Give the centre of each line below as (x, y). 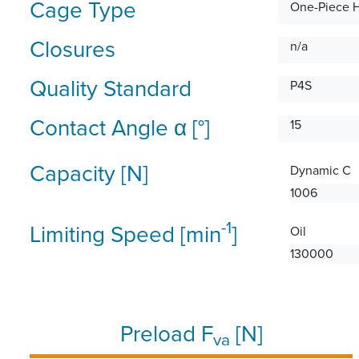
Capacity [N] (89, 173)
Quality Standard (111, 89)
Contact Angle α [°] (120, 128)
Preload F (166, 334)
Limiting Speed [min (125, 234)
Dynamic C (321, 170)
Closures (73, 49)
